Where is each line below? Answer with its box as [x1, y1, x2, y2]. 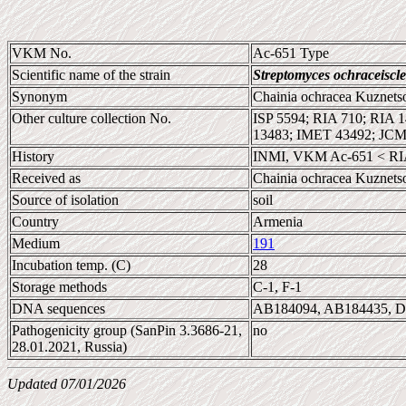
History [12, 149, 54, 164]
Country [12, 214, 59, 229]
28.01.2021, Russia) [12, 339, 127, 354]
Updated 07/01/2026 [7, 376, 126, 391]
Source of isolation [12, 192, 119, 208]
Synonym [12, 89, 67, 104]
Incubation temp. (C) [12, 257, 130, 273]
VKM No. [12, 45, 72, 61]
